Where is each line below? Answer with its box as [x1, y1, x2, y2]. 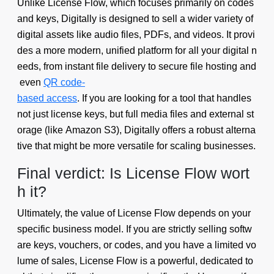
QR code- [43, 76, 85, 87]
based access [17, 92, 77, 103]
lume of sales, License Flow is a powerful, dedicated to [17, 255, 253, 266]
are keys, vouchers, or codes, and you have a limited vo [17, 239, 256, 250]
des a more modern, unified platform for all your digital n [17, 45, 257, 56]
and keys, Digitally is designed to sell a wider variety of [17, 13, 256, 24]
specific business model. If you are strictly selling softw [17, 223, 252, 234]
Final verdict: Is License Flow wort [17, 164, 250, 182]
